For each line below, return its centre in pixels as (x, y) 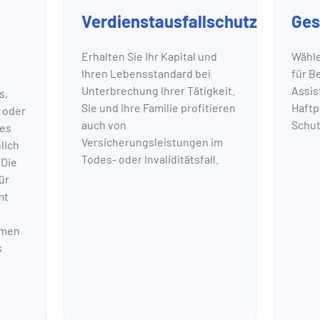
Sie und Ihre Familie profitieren (159, 108)
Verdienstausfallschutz (169, 21)
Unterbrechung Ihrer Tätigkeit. (158, 91)
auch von (104, 125)
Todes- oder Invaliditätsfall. (150, 159)
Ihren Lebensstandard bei (146, 74)
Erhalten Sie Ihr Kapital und (149, 56)
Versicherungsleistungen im (152, 142)
